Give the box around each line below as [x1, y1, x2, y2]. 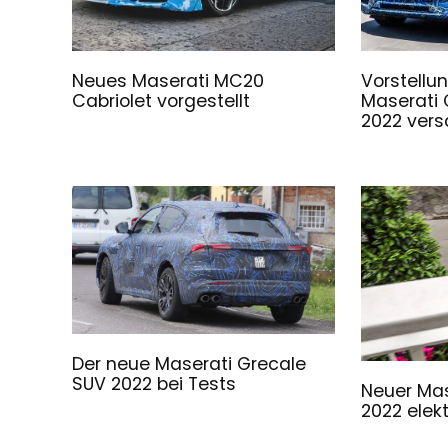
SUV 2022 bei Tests [72, 371, 237, 396]
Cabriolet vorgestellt [72, 88, 251, 113]
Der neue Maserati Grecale [72, 351, 307, 376]
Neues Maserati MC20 [72, 68, 265, 93]
